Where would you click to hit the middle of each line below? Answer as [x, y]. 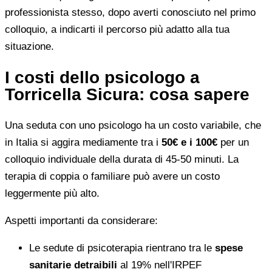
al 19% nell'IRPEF [159, 265]
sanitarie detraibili [73, 265]
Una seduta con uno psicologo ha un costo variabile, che [133, 125]
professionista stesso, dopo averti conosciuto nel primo [130, 12]
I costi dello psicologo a [102, 77]
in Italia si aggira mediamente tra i [83, 142]
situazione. [29, 46]
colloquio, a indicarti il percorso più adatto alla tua [117, 29]
